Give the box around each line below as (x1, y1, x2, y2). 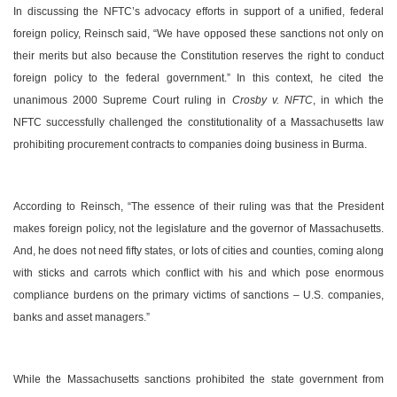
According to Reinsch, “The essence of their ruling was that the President (13, 200, 384, 214)
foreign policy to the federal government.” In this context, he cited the (13, 72, 384, 85)
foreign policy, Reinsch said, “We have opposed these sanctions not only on (13, 27, 384, 41)
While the (13, 373, 67, 386)
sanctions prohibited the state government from (138, 373, 384, 386)
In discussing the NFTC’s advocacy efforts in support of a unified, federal (13, 5, 384, 19)
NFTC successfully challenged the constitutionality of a (13, 116, 291, 129)
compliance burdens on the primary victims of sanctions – (13, 289, 304, 302)
